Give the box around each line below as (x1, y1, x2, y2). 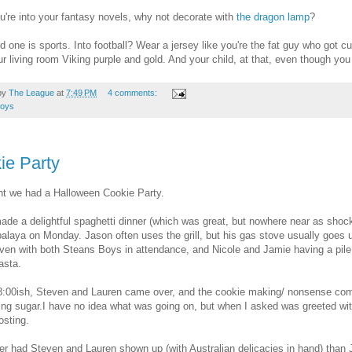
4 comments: (107, 87, 159, 97)
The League (9, 87, 54, 97)
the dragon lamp (233, 10, 310, 23)
